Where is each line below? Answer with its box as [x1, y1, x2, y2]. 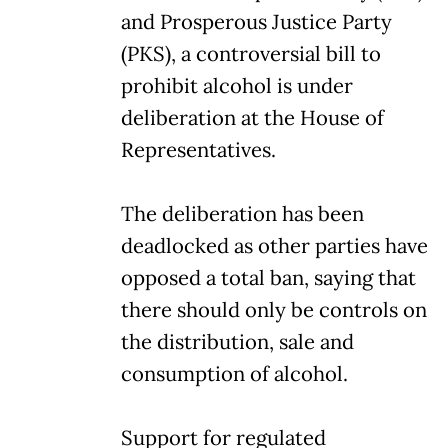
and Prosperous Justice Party [121, 8, 392, 35]
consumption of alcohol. [121, 360, 348, 387]
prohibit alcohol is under [121, 72, 353, 99]
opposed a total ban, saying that [121, 264, 416, 291]
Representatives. [121, 136, 276, 163]
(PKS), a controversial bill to [121, 40, 381, 67]
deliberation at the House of [121, 104, 384, 131]
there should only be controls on [121, 296, 427, 323]
